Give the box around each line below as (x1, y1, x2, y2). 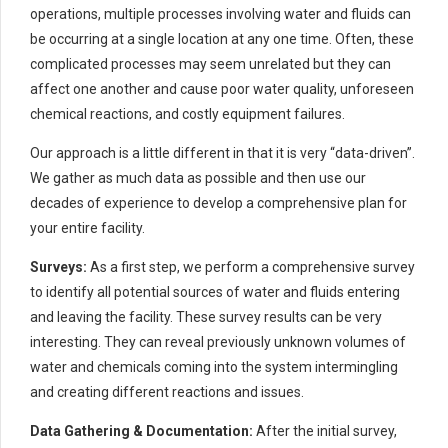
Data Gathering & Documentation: (30, 423, 253, 440)
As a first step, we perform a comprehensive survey (87, 259, 415, 276)
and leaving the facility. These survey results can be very (30, 309, 382, 326)
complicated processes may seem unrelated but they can (30, 56, 391, 73)
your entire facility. (30, 220, 145, 237)
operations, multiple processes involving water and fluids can (30, 6, 411, 23)
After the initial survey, (253, 423, 397, 440)
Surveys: (30, 259, 87, 276)
